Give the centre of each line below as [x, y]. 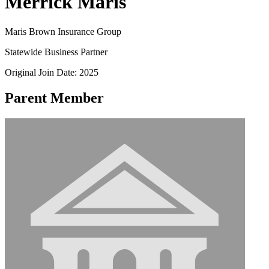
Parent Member [54, 98]
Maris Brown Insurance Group [63, 31]
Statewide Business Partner [56, 52]
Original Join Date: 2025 [52, 72]
